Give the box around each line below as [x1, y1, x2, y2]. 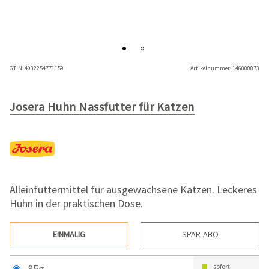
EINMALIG [53, 229, 85, 240]
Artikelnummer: [190, 64, 231, 73]
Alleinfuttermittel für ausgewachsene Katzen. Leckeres [10, 183, 257, 197]
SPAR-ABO [181, 229, 219, 240]
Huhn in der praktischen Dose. [10, 196, 143, 211]
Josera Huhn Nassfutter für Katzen [10, 99, 195, 115]
